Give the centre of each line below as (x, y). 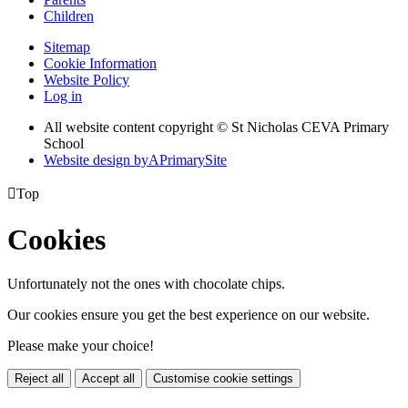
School (64, 144)
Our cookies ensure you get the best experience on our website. (189, 314)
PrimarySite (193, 160)
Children (69, 16)
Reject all (39, 378)
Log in (63, 97)
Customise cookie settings (223, 378)
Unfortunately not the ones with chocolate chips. (146, 283)
